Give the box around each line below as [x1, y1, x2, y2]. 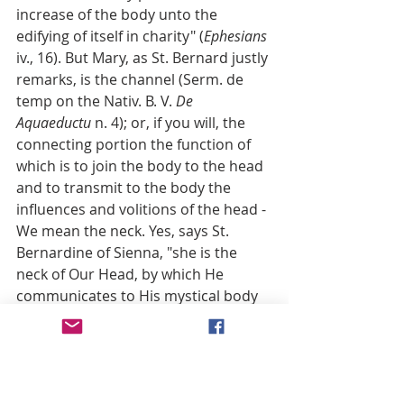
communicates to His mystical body [16, 285, 262, 306]
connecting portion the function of [16, 133, 254, 154]
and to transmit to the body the [16, 177, 234, 197]
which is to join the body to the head [16, 155, 267, 176]
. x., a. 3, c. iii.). [161, 328, 253, 349]
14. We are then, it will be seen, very [16, 372, 261, 392]
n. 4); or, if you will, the [91, 112, 249, 133]
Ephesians [204, 25, 267, 46]
